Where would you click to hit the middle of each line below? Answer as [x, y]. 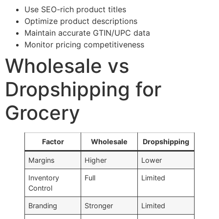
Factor [53, 141]
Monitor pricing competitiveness [84, 44]
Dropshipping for [83, 89]
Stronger [99, 205]
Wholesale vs [67, 66]
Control [41, 188]
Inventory [44, 177]
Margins [42, 160]
